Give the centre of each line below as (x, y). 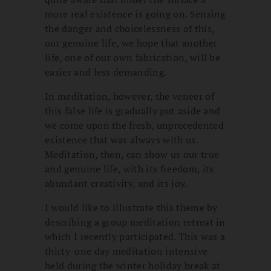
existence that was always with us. (121, 140)
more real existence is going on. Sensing (135, 14)
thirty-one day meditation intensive (126, 251)
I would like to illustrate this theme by (131, 208)
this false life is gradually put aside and (133, 111)
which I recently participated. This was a (135, 237)
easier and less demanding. (106, 72)
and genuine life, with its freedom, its (129, 169)
